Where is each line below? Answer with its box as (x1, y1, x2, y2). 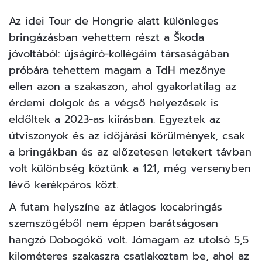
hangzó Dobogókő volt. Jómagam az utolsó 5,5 (9, 232, 249, 249)
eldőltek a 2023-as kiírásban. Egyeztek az (9, 111, 220, 128)
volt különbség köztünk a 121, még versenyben (9, 160, 251, 177)
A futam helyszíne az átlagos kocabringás (9, 199, 222, 216)
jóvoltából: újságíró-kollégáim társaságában (9, 46, 229, 63)
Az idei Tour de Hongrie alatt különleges (9, 13, 219, 30)
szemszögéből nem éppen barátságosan (9, 215, 218, 232)
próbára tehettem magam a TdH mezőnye (9, 62, 226, 79)
